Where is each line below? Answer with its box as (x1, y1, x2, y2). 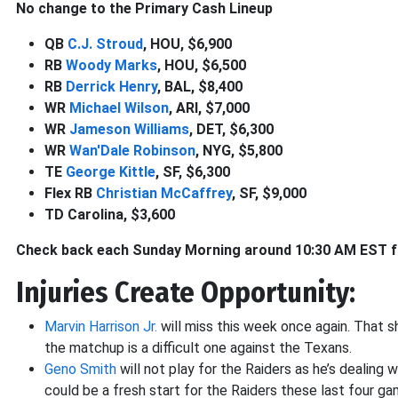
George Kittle (66, 163, 155, 180)
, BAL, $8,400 (157, 78, 243, 95)
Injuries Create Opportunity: (16, 275, 355, 309)
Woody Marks (66, 57, 157, 74)
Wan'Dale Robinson (69, 142, 195, 159)
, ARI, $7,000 (169, 99, 250, 116)
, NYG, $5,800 (195, 142, 283, 159)
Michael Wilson (69, 99, 169, 116)
